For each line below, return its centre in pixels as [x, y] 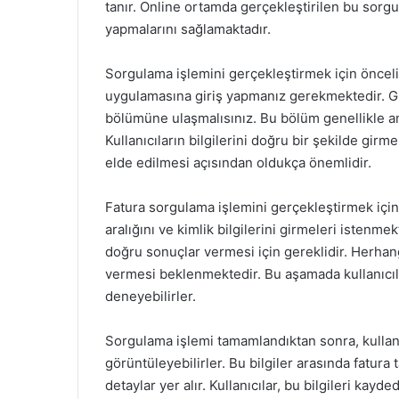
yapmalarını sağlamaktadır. [188, 29]
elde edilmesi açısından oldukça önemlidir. [238, 163]
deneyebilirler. [151, 296]
